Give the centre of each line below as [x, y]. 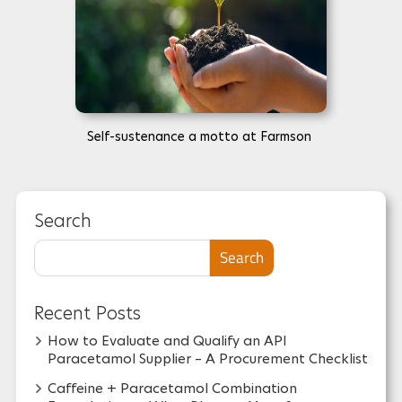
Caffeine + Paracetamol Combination [172, 389]
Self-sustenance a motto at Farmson [201, 136]
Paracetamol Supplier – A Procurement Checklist [207, 359]
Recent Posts [87, 314]
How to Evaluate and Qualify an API [167, 341]
